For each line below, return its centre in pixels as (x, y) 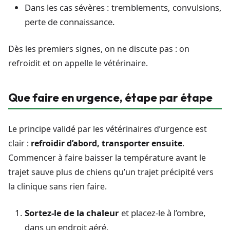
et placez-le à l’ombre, (162, 213)
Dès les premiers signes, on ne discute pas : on (99, 49)
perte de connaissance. (70, 22)
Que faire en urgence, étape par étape (110, 98)
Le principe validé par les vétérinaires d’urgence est (108, 129)
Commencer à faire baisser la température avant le (107, 158)
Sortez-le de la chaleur (72, 213)
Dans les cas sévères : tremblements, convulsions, (123, 8)
